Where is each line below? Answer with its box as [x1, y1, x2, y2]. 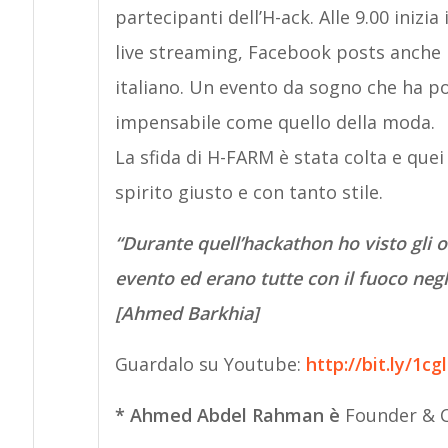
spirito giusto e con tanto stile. [114, 179, 383, 204]
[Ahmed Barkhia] [114, 300, 259, 325]
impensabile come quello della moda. [114, 109, 435, 134]
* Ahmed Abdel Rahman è [114, 402, 345, 427]
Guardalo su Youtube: [114, 351, 306, 376]
